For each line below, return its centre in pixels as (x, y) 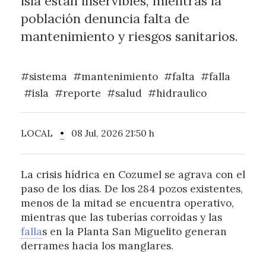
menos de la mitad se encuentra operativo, (127, 203)
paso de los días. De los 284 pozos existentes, (132, 189)
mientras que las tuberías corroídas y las (121, 218)
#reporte (77, 94)
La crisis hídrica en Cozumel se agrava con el (133, 175)
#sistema (44, 77)
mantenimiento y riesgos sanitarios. (129, 37)
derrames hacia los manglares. (97, 246)
